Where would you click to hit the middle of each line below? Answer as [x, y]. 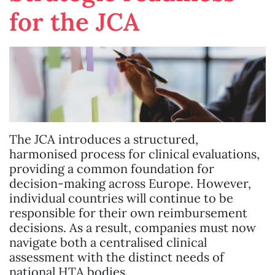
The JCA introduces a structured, [104, 139]
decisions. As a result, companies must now [133, 228]
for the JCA [74, 22]
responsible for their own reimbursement [128, 213]
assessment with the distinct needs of [117, 257]
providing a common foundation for [112, 169]
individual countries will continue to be [121, 198]
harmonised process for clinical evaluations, [134, 154]
